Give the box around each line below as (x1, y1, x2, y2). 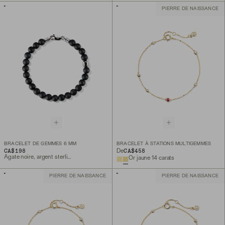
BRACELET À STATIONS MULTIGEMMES (117, 142, 211, 147)
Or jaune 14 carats (129, 156, 175, 161)
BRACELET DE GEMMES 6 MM (4, 142, 77, 147)
